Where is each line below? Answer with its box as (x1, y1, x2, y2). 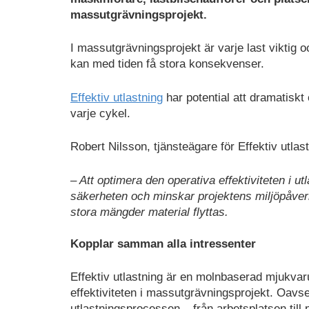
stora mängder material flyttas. (70, 205, 228, 219)
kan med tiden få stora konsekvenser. (70, 57, 264, 70)
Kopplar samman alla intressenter (70, 237, 256, 250)
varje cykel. (70, 106, 130, 120)
